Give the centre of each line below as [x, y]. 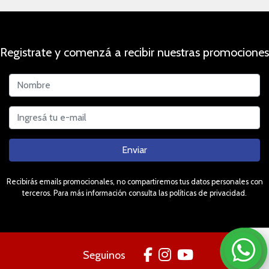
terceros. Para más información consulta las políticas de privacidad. [134, 193]
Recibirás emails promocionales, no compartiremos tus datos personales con [134, 181]
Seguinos [104, 255]
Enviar [134, 150]
